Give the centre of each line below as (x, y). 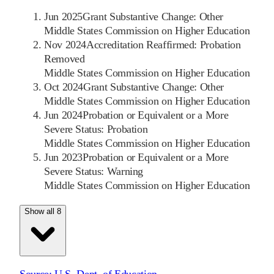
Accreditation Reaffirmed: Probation (164, 45)
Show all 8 (43, 212)
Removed (65, 59)
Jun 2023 (64, 157)
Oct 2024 (64, 87)
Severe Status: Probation (96, 129)
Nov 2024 (65, 45)
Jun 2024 (64, 115)
